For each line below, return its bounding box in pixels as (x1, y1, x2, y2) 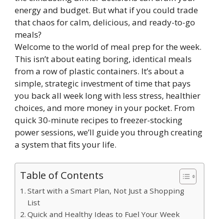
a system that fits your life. (15, 138, 116, 150)
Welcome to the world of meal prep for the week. (15, 41, 201, 52)
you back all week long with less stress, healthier (15, 89, 200, 101)
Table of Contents (20, 168, 104, 182)
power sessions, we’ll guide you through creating (15, 126, 202, 138)
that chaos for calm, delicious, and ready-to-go (15, 16, 195, 28)
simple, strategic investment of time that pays (15, 77, 191, 89)
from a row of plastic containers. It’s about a (15, 65, 184, 77)
